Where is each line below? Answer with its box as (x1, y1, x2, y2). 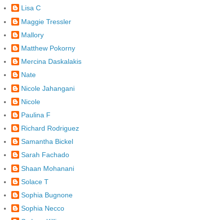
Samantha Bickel (21, 137, 73, 146)
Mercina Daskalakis (21, 57, 82, 66)
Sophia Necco (21, 204, 64, 213)
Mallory (21, 30, 44, 39)
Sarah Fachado (21, 151, 69, 159)
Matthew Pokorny (21, 44, 75, 52)
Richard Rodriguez (21, 124, 79, 133)
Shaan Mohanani (21, 164, 74, 172)
